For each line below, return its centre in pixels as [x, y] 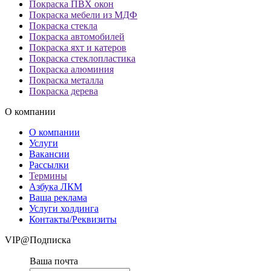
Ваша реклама [58, 197]
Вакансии [49, 154]
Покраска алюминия [71, 69]
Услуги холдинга [64, 208]
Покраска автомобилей [77, 36]
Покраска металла [66, 80]
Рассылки [49, 165]
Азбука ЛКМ [56, 186]
